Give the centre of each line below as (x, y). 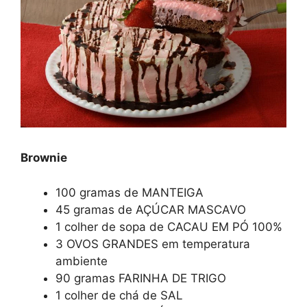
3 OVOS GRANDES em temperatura (153, 244)
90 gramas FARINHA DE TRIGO (141, 278)
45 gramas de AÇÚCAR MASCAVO (151, 209)
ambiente (82, 261)
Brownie (44, 158)
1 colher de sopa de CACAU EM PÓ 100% (169, 226)
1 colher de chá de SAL (119, 295)
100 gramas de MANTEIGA (130, 192)
